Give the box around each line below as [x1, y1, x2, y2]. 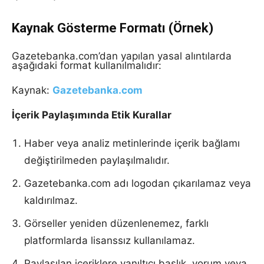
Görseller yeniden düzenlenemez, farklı [24, 217, 209, 229]
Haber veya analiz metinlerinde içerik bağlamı [24, 137, 240, 149]
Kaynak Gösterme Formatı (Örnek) [12, 21, 213, 35]
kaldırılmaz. [24, 194, 78, 206]
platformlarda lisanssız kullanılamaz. [24, 235, 195, 246]
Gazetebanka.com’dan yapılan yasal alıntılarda [12, 50, 232, 62]
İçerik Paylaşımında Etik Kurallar [12, 109, 171, 121]
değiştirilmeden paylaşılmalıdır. [24, 154, 170, 166]
